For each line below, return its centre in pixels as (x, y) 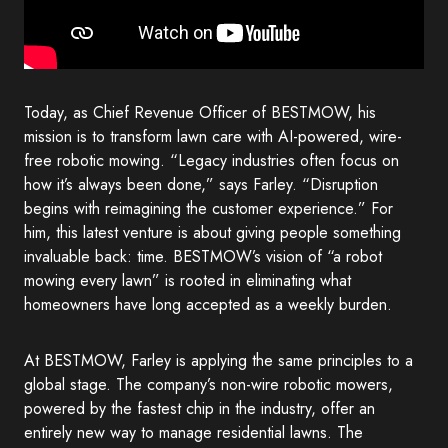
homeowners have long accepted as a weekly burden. (208, 304)
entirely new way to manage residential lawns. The (193, 432)
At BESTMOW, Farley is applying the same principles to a (218, 360)
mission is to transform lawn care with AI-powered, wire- (213, 136)
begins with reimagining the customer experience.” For (208, 208)
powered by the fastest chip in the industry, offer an (199, 408)
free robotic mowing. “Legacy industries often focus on (211, 160)
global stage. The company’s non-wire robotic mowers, (208, 384)
